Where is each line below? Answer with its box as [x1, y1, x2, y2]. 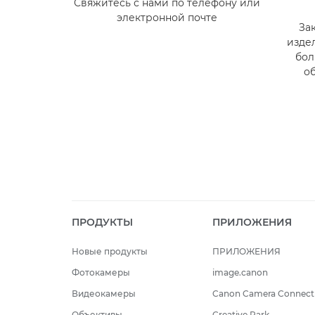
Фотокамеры [72, 267, 130, 278]
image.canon [212, 267, 268, 278]
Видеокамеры [72, 288, 136, 300]
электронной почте [116, 11, 217, 25]
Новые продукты [72, 246, 148, 257]
